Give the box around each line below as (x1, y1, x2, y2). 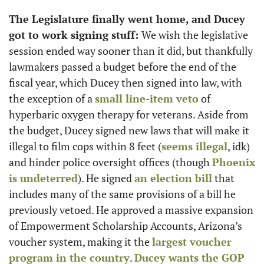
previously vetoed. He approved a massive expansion (9, 203, 253, 217)
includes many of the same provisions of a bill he (9, 187, 236, 201)
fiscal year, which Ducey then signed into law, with (9, 75, 242, 90)
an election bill (134, 171, 212, 185)
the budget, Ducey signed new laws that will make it (9, 123, 249, 137)
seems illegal (161, 139, 227, 153)
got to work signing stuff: (9, 28, 141, 42)
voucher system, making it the (9, 235, 152, 249)
